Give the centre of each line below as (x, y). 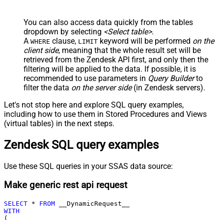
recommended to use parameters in (86, 78)
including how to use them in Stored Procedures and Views (105, 114)
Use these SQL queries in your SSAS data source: (88, 166)
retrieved (38, 59)
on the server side (101, 87)
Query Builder (171, 78)
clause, (64, 41)
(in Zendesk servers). (168, 87)
